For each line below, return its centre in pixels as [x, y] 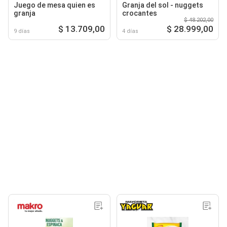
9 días [22, 31]
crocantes [140, 13]
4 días [130, 31]
